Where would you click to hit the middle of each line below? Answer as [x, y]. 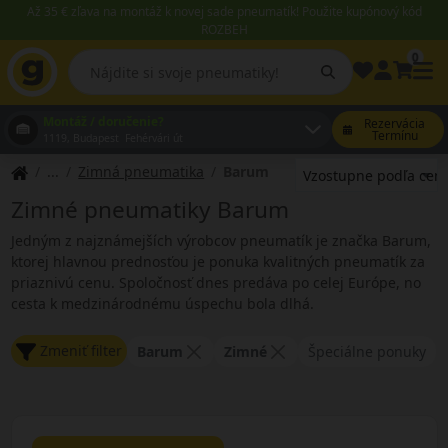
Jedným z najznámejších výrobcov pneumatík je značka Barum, [220, 240]
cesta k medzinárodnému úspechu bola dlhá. [162, 303]
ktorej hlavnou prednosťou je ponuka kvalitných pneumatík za [217, 261]
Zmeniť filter [80, 350]
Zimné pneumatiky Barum [149, 209]
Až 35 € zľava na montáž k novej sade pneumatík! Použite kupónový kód [224, 11]
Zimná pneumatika [141, 171]
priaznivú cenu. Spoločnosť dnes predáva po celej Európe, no [215, 282]
